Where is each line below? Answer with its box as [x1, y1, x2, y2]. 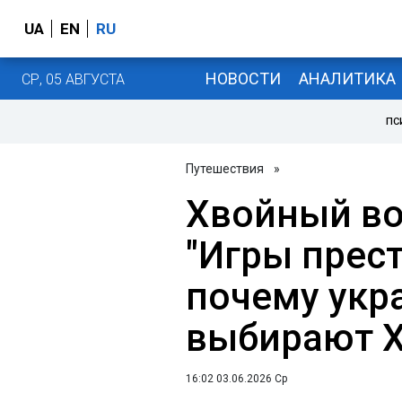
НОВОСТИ [205, 68, 281, 88]
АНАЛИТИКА [298, 68, 396, 88]
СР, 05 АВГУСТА [22, 70, 125, 88]
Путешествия [186, 162, 264, 176]
